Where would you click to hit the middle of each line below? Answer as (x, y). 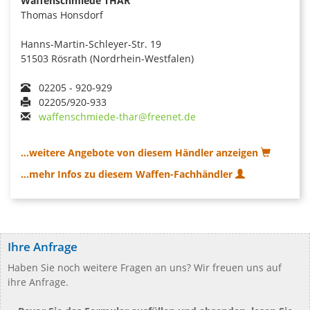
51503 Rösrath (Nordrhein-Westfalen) (107, 58)
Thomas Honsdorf (62, 15)
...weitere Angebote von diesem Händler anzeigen (141, 152)
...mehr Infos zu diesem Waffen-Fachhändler (128, 174)
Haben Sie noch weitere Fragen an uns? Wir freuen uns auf (145, 267)
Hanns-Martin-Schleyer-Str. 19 (91, 44)
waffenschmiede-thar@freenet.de (117, 116)
